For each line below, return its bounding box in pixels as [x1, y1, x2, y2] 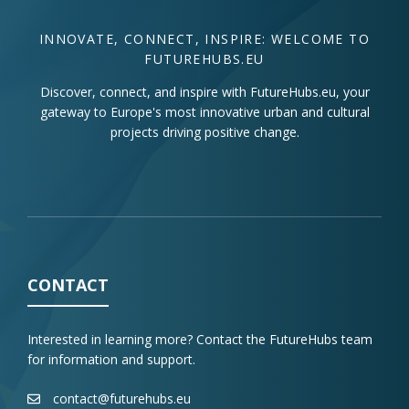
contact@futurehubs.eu [53, 389, 191, 407]
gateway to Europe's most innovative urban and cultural [39, 102, 370, 121]
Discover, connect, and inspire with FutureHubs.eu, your [39, 82, 370, 100]
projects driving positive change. [110, 122, 299, 141]
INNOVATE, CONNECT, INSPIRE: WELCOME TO [38, 29, 371, 47]
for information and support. [27, 350, 195, 368]
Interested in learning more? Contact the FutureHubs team [27, 330, 372, 348]
